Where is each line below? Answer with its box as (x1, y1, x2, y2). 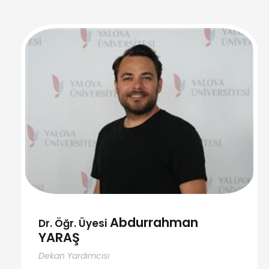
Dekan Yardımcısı (38, 249, 109, 262)
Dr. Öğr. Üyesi (38, 216, 107, 231)
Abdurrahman (107, 213, 198, 231)
